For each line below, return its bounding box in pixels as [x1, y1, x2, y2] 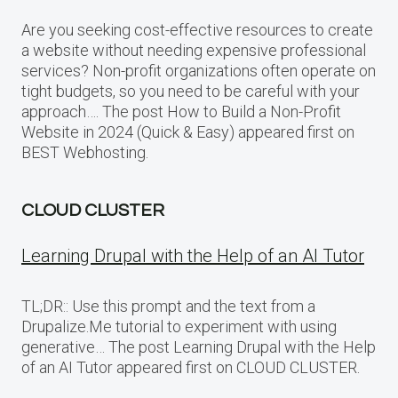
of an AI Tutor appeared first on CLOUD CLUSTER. [21, 358, 360, 378]
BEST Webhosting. [21, 143, 148, 163]
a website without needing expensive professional [21, 41, 366, 60]
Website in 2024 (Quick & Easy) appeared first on [21, 123, 354, 142]
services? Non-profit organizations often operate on [21, 61, 376, 81]
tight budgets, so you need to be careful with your [21, 82, 360, 101]
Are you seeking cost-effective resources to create [21, 20, 373, 40]
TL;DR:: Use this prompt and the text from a [21, 297, 315, 316]
